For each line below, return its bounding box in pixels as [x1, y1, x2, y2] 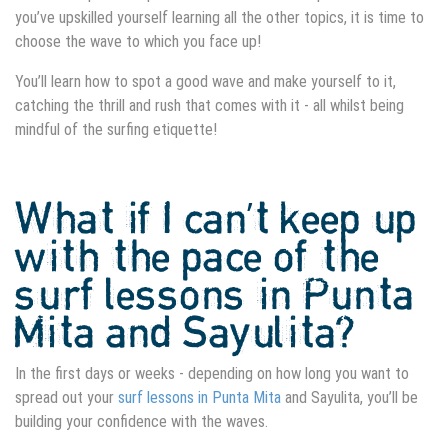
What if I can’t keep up [15, 197, 417, 243]
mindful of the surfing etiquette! [15, 119, 225, 139]
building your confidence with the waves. [15, 411, 268, 431]
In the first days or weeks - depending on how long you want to [15, 363, 409, 383]
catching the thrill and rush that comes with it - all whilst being [15, 95, 404, 115]
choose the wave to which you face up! [15, 31, 265, 51]
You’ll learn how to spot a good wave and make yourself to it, [15, 71, 396, 91]
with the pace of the [15, 235, 380, 281]
